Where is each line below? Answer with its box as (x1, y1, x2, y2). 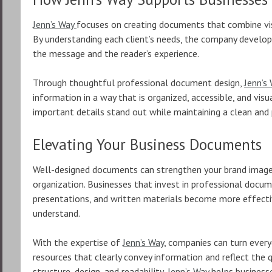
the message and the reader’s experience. (33, 47, 199, 59)
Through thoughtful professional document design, (33, 76, 244, 89)
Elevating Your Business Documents (33, 135, 262, 154)
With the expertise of (33, 236, 123, 248)
